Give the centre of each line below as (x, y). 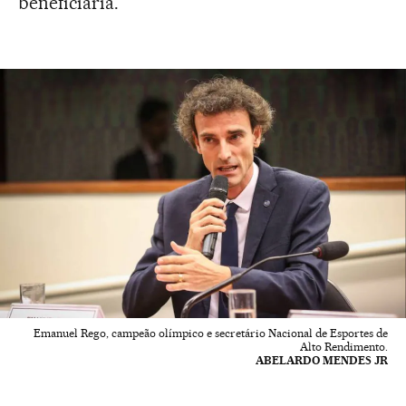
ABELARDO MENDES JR (322, 361)
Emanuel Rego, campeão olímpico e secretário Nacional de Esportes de (211, 333)
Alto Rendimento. (344, 347)
